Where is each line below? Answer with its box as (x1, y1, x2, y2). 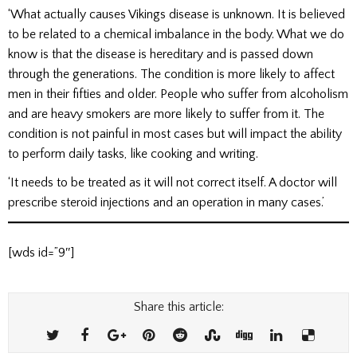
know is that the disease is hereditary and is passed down (8, 46, 313, 61)
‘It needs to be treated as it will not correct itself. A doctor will (8, 175, 337, 190)
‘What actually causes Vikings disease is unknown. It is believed (8, 6, 345, 22)
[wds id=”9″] (8, 245, 74, 261)
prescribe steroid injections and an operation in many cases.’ (8, 195, 324, 210)
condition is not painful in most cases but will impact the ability (8, 126, 342, 141)
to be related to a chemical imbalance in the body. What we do (8, 26, 344, 41)
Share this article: (133, 299, 224, 314)
